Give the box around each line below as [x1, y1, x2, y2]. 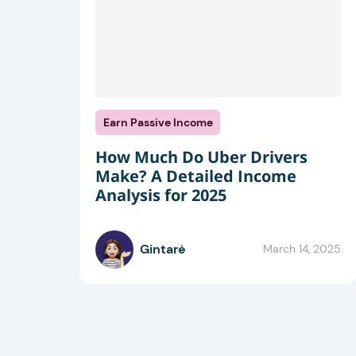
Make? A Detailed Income [95, 164, 296, 187]
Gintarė [140, 240, 186, 257]
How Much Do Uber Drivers [95, 145, 308, 168]
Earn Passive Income [103, 114, 213, 130]
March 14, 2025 [263, 242, 342, 257]
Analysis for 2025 [95, 184, 226, 206]
